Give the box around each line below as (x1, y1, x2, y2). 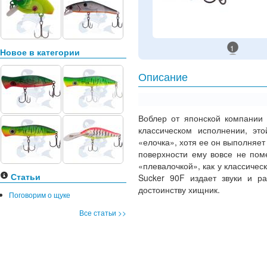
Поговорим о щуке (9, 190, 70, 200)
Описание (138, 72, 188, 83)
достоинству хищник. (138, 184, 220, 195)
